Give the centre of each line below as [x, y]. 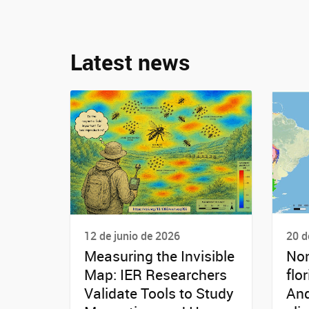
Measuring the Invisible [159, 256]
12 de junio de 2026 [132, 236]
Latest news [130, 62]
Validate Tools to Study [159, 293]
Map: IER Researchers [156, 275]
